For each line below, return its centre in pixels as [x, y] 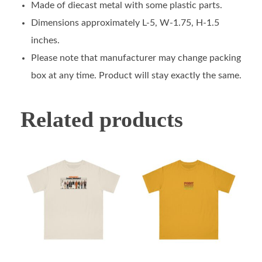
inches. [45, 40]
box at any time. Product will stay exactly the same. [136, 75]
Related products [102, 119]
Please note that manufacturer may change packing [136, 58]
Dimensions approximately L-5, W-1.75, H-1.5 [125, 23]
